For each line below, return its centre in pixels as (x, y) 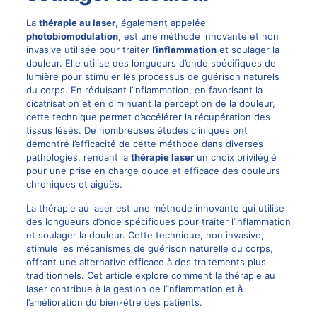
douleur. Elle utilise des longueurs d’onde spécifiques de (151, 63)
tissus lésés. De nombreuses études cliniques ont (137, 130)
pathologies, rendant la (78, 157)
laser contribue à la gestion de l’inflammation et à (134, 289)
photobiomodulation (72, 36)
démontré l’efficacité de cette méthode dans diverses (144, 144)
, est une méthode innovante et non (198, 36)
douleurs (260, 171)
